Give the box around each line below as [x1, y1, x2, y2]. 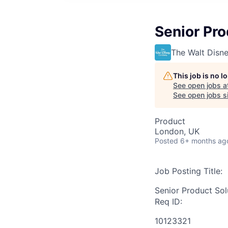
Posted [155, 136, 178, 145]
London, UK [155, 126, 199, 136]
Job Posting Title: [155, 166, 222, 176]
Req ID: [155, 196, 182, 207]
